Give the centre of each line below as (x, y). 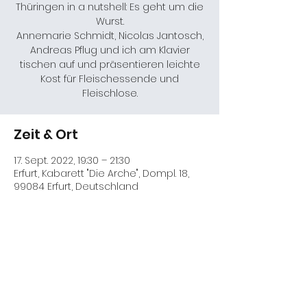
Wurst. (110, 21)
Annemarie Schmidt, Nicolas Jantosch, (110, 36)
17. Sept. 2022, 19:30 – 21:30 (72, 160)
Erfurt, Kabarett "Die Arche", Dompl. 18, (101, 173)
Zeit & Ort (46, 134)
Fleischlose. (110, 93)
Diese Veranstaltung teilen (107, 262)
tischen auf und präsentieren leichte (110, 64)
